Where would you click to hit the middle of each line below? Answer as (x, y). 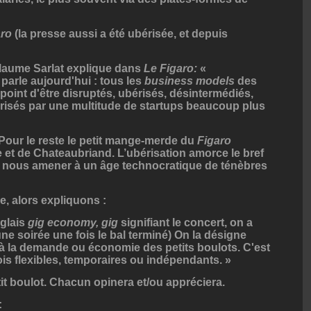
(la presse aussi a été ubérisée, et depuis (120, 34)
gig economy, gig (73, 223)
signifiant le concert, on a (185, 223)
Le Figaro (169, 69)
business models (191, 81)
